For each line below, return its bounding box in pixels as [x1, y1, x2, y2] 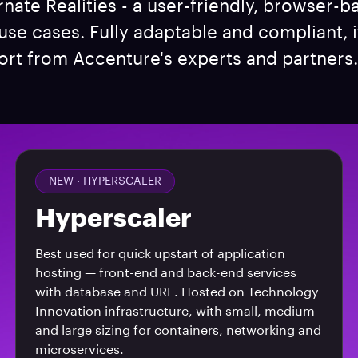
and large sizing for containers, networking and [34, 324, 321, 337]
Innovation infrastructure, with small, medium [34, 305, 315, 318]
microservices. [34, 344, 124, 356]
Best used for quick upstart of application [34, 248, 285, 261]
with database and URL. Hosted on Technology [34, 286, 319, 299]
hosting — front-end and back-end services [34, 267, 296, 280]
